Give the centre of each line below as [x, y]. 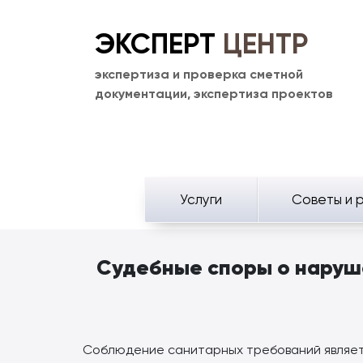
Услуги [201, 199]
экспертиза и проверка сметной [199, 74]
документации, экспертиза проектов [214, 93]
